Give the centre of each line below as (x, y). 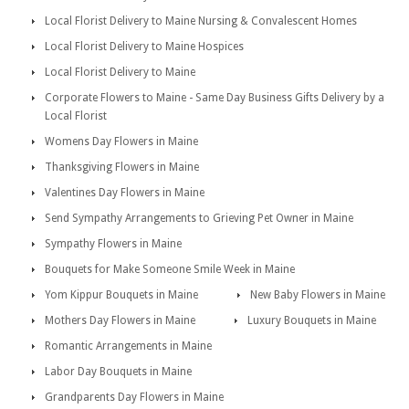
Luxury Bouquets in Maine (312, 320)
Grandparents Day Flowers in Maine (134, 397)
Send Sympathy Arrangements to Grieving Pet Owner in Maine (199, 218)
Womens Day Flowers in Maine (121, 142)
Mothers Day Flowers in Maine (120, 320)
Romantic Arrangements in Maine (128, 346)
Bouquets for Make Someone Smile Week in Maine (170, 269)
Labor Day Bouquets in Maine (118, 372)
